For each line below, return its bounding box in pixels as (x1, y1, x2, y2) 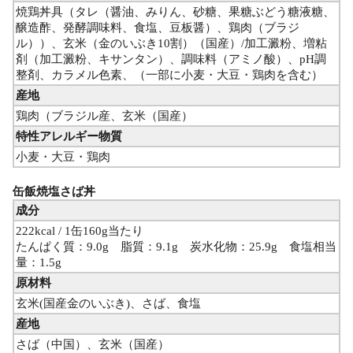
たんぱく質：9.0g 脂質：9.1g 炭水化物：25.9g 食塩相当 (16, 240, 336, 254)
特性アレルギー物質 (16, 130, 122, 143)
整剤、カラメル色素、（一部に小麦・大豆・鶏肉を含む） (16, 69, 323, 82)
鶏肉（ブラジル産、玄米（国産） (16, 110, 193, 123)
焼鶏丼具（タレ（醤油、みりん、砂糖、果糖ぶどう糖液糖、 (16, 6, 335, 19)
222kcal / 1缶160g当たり (16, 225, 155, 238)
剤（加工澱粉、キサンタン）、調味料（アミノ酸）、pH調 (16, 53, 326, 66)
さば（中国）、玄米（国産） (16, 338, 169, 351)
